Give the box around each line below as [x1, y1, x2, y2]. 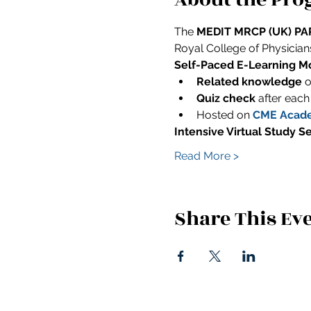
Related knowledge [196, 74, 302, 88]
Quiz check [196, 91, 255, 105]
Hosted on [196, 108, 253, 121]
